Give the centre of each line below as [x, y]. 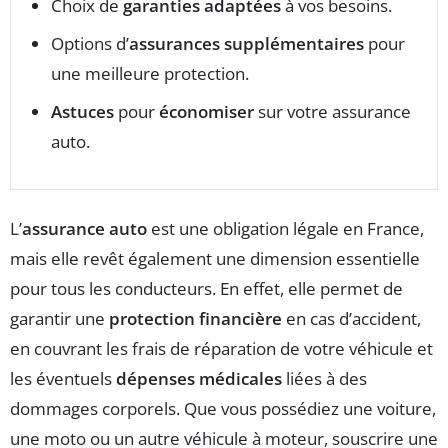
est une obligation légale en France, [285, 228]
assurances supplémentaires [246, 43]
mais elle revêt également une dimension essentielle [215, 258]
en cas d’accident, [351, 318]
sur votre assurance [332, 111]
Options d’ [90, 43]
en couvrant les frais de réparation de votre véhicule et [221, 348]
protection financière [195, 318]
